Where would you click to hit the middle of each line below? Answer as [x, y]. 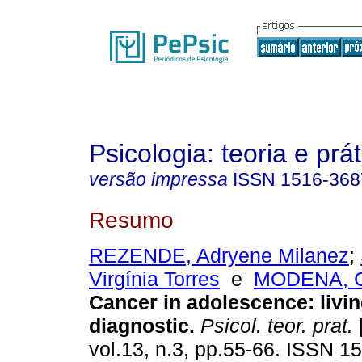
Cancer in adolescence [198, 303]
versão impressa [158, 179]
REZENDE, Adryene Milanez [219, 256]
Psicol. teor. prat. [274, 326]
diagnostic [139, 326]
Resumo [131, 219]
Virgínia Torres [154, 279]
